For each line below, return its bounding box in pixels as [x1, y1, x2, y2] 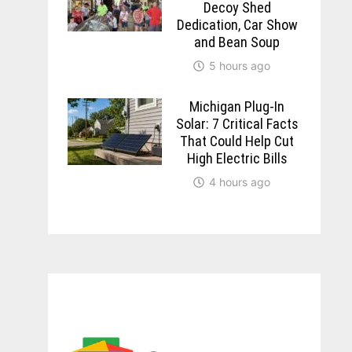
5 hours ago [208, 58, 270, 72]
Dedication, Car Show [176, 16, 298, 33]
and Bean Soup [194, 33, 280, 50]
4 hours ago [208, 174, 270, 189]
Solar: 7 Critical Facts [175, 115, 299, 132]
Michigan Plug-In [189, 97, 285, 115]
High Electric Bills [186, 149, 288, 167]
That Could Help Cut [180, 132, 295, 149]
